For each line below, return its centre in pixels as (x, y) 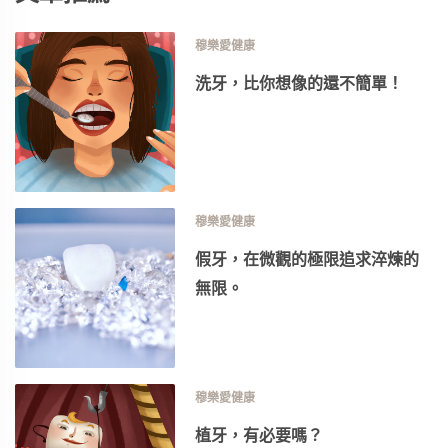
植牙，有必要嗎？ (259, 434)
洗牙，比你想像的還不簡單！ (299, 82)
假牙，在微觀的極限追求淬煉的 (307, 258)
